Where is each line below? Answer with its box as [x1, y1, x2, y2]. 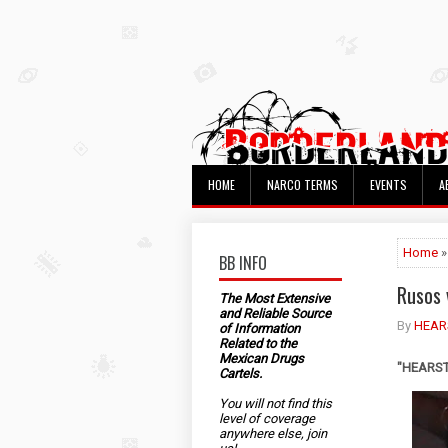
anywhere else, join [219, 426, 327, 441]
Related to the [219, 336, 297, 351]
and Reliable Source [219, 306, 331, 321]
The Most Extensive [219, 291, 330, 306]
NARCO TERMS [267, 176, 338, 193]
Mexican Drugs [219, 351, 304, 366]
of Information [219, 321, 300, 336]
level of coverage [219, 411, 315, 426]
